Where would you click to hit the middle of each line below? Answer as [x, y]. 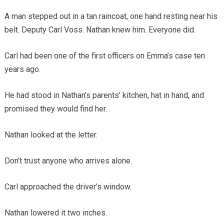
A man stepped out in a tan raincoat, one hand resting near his [111, 16]
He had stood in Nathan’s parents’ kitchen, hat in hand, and [104, 95]
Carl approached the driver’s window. [68, 187]
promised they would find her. [55, 109]
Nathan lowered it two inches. [55, 213]
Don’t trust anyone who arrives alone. [68, 161]
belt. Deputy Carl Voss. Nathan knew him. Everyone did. [100, 30]
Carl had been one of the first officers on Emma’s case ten [104, 56]
